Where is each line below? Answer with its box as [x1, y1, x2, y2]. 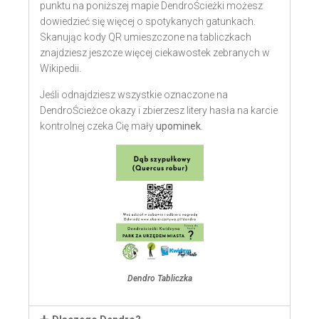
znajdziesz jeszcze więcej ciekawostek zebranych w [40, 47, 270, 58]
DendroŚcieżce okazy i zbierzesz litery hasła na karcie [40, 105, 278, 116]
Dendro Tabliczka [127, 273, 192, 283]
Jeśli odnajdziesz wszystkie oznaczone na [40, 89, 228, 100]
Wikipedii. [40, 63, 81, 74]
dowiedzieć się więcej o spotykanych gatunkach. [40, 16, 258, 27]
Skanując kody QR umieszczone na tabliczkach [40, 31, 251, 43]
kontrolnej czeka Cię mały [40, 120, 156, 132]
